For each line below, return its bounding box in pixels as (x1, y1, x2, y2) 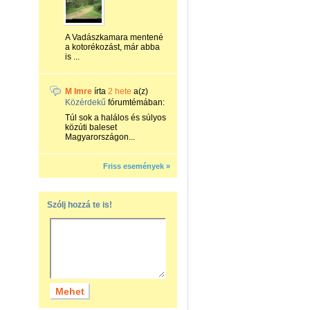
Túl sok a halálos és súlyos (65, 113, 166, 122)
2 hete (108, 86, 131, 96)
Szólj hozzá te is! (47, 200, 112, 210)
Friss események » (103, 162, 170, 170)
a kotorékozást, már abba (65, 42, 160, 52)
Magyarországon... (65, 132, 135, 142)
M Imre (65, 86, 92, 96)
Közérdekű (65, 98, 106, 107)
